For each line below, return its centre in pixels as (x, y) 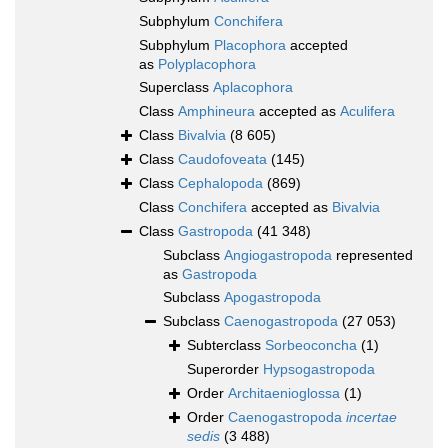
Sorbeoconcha (311, 345)
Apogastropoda (272, 297)
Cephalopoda (220, 183)
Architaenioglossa (284, 393)
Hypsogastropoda (319, 369)
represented (372, 255)
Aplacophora (253, 87)
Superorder (225, 369)
